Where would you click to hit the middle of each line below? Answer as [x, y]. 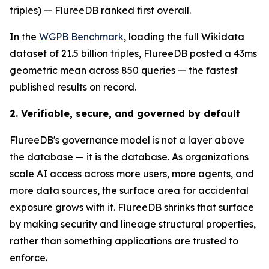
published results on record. [73, 87]
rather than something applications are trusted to [124, 241]
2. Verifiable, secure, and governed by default [125, 113]
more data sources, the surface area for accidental [129, 190]
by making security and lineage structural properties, [133, 224]
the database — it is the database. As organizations [129, 157]
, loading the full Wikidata [184, 37]
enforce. [29, 258]
